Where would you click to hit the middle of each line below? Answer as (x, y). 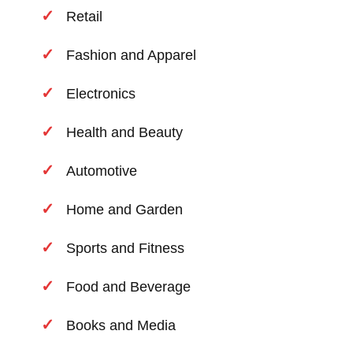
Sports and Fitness (126, 249)
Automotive (102, 171)
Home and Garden (125, 210)
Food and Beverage (129, 287)
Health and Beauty (125, 133)
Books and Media (121, 326)
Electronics (101, 94)
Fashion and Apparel (132, 56)
